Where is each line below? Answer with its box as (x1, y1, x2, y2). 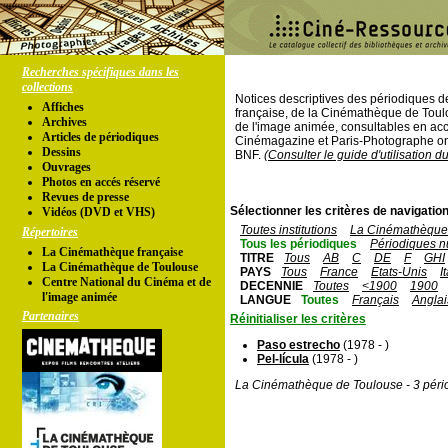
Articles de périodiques (42, 130, 159, 144)
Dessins (42, 145, 81, 159)
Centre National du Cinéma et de (42, 275, 211, 289)
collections (22, 80, 73, 94)
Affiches (42, 100, 84, 114)
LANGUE (240, 293, 291, 307)
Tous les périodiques (240, 237, 357, 251)
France (320, 265, 358, 279)
